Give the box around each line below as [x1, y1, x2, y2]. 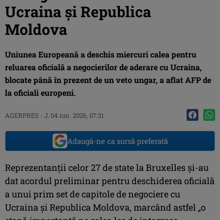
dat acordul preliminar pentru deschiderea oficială [5, 174, 215, 187]
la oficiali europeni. [5, 87, 76, 98]
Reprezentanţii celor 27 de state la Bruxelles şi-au [5, 161, 209, 173]
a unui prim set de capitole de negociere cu [5, 188, 180, 200]
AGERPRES [5, 110, 39, 120]
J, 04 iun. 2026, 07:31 [44, 110, 104, 120]
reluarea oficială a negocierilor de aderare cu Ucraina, [5, 61, 202, 72]
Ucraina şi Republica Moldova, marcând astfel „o [5, 201, 206, 213]
